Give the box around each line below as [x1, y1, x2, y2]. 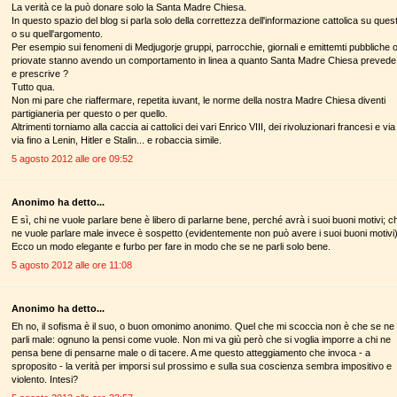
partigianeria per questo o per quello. [12, 108, 167, 120]
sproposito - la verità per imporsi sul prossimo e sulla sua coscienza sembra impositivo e [12, 361, 392, 372]
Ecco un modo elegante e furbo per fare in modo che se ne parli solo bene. [12, 241, 331, 253]
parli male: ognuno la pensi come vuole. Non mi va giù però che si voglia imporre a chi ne [12, 334, 391, 346]
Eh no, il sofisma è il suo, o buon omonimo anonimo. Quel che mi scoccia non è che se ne [12, 321, 394, 332]
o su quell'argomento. [12, 28, 103, 40]
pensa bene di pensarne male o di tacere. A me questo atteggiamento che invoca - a [12, 347, 370, 359]
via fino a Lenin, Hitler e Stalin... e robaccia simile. [12, 135, 222, 146]
